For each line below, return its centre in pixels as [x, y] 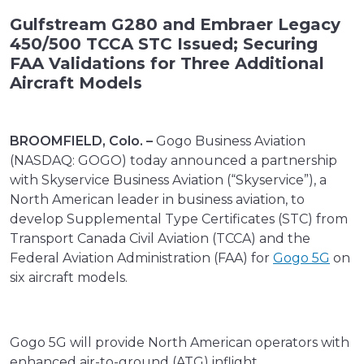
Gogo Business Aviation [229, 141]
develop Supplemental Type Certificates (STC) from [179, 219]
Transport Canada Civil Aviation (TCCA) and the [160, 239]
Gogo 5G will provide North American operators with [180, 343]
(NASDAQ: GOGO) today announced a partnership [173, 161]
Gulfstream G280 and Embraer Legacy [175, 25]
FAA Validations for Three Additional [167, 64]
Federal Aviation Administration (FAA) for [141, 258]
